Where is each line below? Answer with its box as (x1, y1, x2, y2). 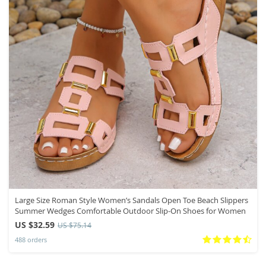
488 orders (15, 235, 47, 245)
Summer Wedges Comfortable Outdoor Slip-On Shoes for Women (15, 205, 246, 216)
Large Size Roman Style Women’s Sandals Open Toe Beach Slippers (15, 194, 248, 205)
